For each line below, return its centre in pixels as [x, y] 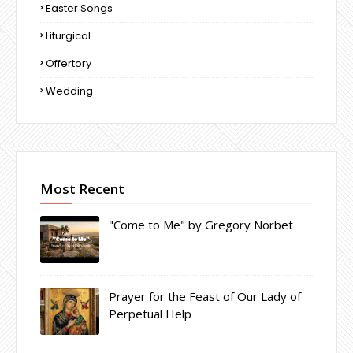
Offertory [69, 63]
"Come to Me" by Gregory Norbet [201, 224]
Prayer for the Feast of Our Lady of [205, 296]
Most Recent [82, 188]
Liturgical [68, 35]
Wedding [69, 91]
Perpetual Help [150, 313]
